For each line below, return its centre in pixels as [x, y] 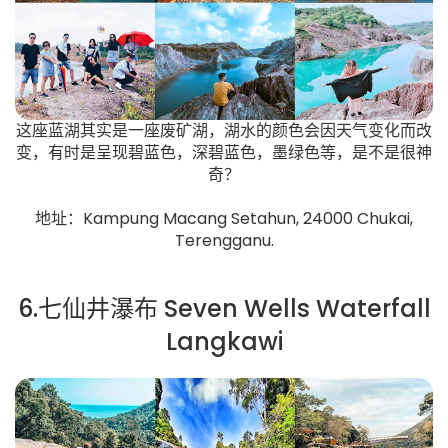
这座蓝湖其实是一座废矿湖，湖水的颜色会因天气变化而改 [224, 130]
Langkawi [224, 341]
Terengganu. [224, 240]
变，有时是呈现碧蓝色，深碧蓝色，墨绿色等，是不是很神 [224, 152]
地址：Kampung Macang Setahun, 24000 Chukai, [224, 218]
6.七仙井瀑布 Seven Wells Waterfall [224, 308]
